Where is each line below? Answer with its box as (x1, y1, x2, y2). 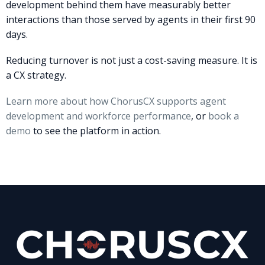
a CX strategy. (6, 68, 66, 82)
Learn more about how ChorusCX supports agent (6, 94, 226, 108)
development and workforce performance (6, 109, 191, 122)
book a (206, 109, 239, 122)
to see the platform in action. (31, 124, 161, 137)
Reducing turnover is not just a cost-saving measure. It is (6, 53, 257, 67)
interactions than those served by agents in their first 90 (6, 12, 256, 26)
